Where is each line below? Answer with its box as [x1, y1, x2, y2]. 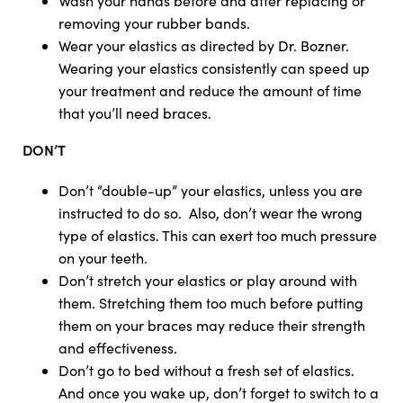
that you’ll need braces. [58, 103, 211, 122]
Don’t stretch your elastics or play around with [58, 271, 357, 290]
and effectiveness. [58, 338, 177, 357]
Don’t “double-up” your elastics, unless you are [58, 181, 363, 200]
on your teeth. [58, 248, 148, 267]
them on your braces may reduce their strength [58, 316, 365, 335]
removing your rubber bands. [58, 13, 250, 32]
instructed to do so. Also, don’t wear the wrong [58, 203, 363, 222]
